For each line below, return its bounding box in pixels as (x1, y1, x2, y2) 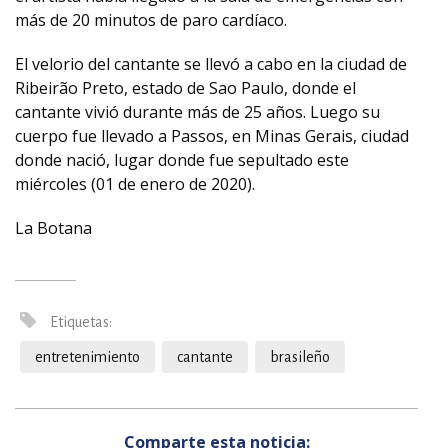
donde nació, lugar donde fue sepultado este (15, 149, 349, 171)
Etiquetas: (47, 314, 112, 330)
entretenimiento (35, 349, 140, 365)
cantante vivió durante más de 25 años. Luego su (15, 101, 380, 123)
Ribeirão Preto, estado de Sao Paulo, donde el (15, 77, 356, 99)
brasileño (270, 349, 330, 365)
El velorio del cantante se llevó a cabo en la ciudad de (15, 53, 407, 75)
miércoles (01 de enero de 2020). (15, 173, 255, 195)
